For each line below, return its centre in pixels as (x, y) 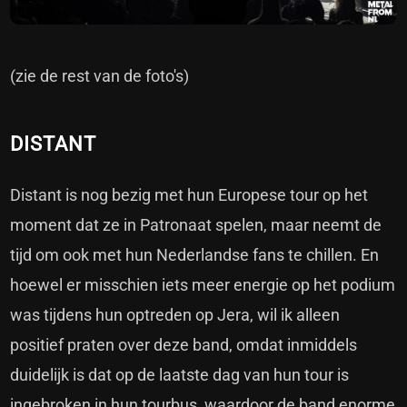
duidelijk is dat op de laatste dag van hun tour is (180, 374)
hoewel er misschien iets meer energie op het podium (203, 284)
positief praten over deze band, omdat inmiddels (184, 344)
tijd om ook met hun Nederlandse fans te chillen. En (195, 254)
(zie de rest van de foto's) (100, 75)
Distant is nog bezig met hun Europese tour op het (189, 194)
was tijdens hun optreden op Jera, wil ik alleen (175, 314)
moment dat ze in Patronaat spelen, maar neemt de (196, 224)
